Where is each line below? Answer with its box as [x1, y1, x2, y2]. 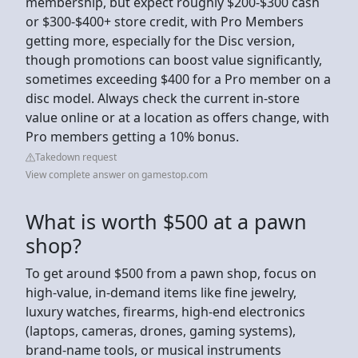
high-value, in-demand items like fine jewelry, [26, 283, 296, 301]
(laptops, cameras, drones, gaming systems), [26, 321, 296, 340]
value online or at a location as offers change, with [26, 108, 329, 126]
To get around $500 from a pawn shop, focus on [26, 264, 316, 282]
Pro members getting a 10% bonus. [26, 127, 242, 145]
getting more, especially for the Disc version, [26, 31, 295, 50]
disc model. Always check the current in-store [26, 89, 300, 107]
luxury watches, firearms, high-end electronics [26, 302, 305, 320]
